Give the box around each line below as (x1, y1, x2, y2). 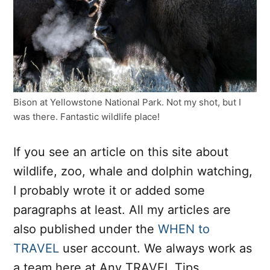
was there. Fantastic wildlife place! (13, 110, 160, 122)
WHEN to (158, 221, 210, 236)
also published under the (13, 221, 158, 236)
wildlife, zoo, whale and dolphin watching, (13, 163, 253, 178)
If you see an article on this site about (13, 144, 228, 159)
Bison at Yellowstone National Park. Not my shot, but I (13, 96, 241, 108)
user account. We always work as (59, 240, 252, 256)
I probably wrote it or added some (13, 183, 205, 198)
